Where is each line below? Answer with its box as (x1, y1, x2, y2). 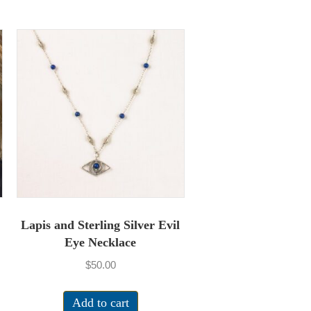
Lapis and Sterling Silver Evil (21, 217, 180, 232)
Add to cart (72, 295, 129, 310)
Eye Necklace (65, 235, 137, 249)
